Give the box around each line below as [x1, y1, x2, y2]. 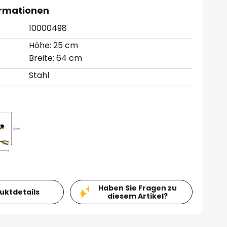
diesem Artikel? [107, 191, 168, 201]
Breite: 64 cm [29, 52, 83, 64]
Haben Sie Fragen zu [98, 182, 177, 193]
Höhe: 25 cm [29, 40, 79, 51]
